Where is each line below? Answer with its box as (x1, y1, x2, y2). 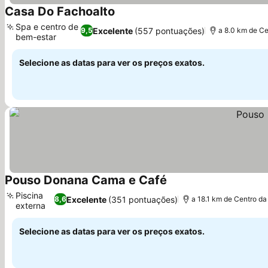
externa (16, 200, 45, 211)
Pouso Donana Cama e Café (5, 173, 167, 187)
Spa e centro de (16, 22, 78, 32)
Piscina (16, 190, 43, 200)
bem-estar (16, 32, 56, 42)
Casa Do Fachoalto (5, 4, 115, 19)
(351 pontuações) (108, 194, 178, 205)
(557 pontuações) (135, 25, 205, 36)
